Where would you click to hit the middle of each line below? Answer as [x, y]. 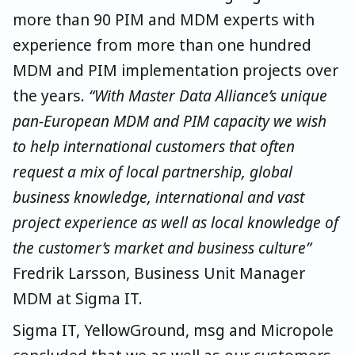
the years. [51, 96]
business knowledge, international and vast [158, 197]
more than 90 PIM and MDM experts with [164, 20]
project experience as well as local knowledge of [176, 223]
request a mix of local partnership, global [153, 172]
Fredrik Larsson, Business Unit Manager [159, 273]
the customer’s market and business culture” [162, 248]
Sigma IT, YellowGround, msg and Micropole [173, 330]
